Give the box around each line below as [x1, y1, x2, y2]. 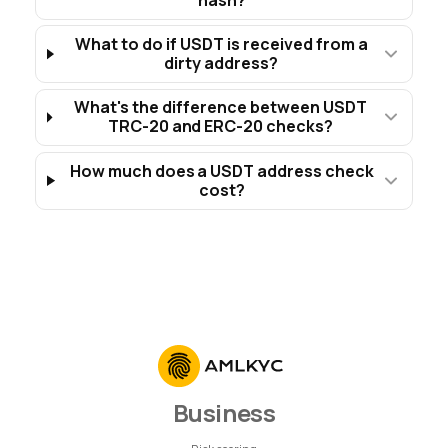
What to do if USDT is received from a [75, 33, 368, 56]
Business [172, 396, 276, 430]
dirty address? [164, 52, 279, 75]
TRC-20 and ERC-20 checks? [107, 115, 334, 138]
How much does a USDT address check [69, 159, 375, 182]
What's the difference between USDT [74, 96, 367, 119]
